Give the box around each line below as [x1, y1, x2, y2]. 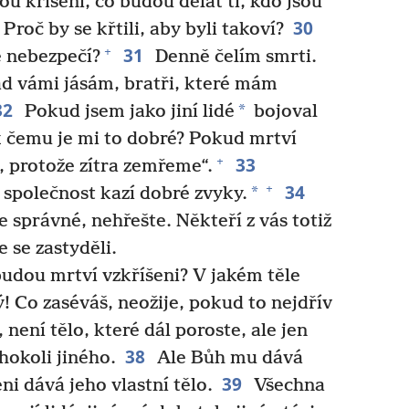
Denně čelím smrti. [150, 46, 317, 68]
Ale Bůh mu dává [152, 347, 303, 369]
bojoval [248, 100, 318, 122]
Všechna [248, 374, 325, 396]
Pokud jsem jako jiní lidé [19, 100, 235, 122]
